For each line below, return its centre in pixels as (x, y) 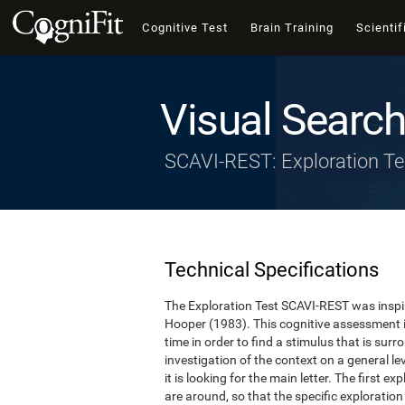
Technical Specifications (272, 269)
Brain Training (292, 28)
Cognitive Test (185, 28)
